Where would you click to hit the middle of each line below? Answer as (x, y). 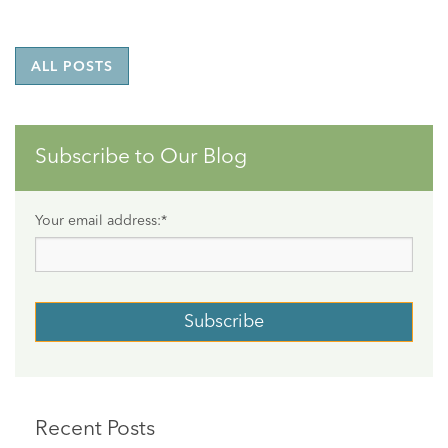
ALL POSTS (72, 67)
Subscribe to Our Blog (141, 157)
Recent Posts (95, 429)
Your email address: (98, 221)
